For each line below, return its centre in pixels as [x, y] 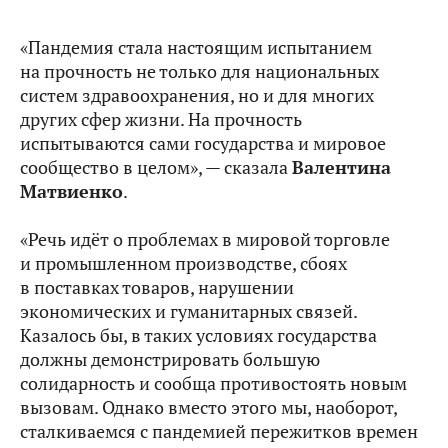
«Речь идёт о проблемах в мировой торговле [205, 239]
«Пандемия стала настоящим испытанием [196, 47]
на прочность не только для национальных [199, 71]
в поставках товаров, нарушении [157, 287]
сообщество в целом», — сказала [156, 167]
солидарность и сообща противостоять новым [213, 383]
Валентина [341, 167]
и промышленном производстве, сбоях [183, 263]
